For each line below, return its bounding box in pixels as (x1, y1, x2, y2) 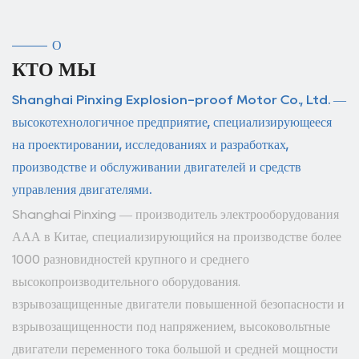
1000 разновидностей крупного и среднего (12, 253, 249, 265)
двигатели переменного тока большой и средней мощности (12, 343, 338, 355)
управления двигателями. (12, 184, 151, 196)
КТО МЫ (12, 61, 96, 78)
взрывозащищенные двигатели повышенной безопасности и (12, 298, 345, 310)
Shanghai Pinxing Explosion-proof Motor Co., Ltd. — (12, 94, 346, 106)
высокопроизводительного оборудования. (12, 276, 240, 288)
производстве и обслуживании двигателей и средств (12, 161, 301, 173)
